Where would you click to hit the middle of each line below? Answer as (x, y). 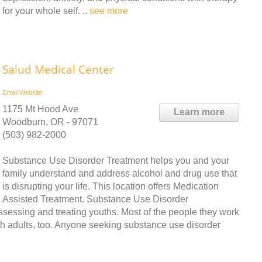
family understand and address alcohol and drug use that (120, 173)
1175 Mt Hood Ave (40, 109)
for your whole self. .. (46, 11)
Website (31, 92)
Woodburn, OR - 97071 (50, 122)
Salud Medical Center (58, 70)
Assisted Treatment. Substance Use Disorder (95, 199)
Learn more (199, 112)
